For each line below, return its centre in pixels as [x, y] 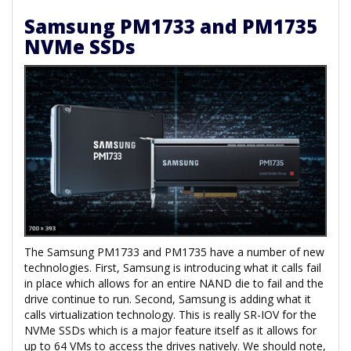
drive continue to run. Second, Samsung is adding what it [168, 299]
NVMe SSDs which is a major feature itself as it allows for [170, 330]
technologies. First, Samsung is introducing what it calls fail [173, 267]
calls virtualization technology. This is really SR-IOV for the [170, 314]
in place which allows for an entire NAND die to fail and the [174, 283]
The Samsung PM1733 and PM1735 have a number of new [174, 251]
